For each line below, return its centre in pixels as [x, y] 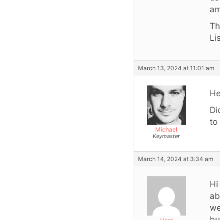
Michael [166, 129]
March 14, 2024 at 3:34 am [176, 159]
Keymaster [166, 136]
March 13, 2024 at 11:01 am [176, 68]
